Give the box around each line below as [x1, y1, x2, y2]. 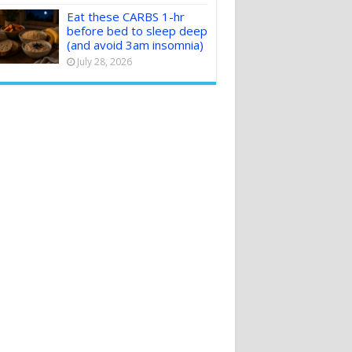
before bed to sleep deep [66, 23, 207, 39]
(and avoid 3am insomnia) [66, 37, 203, 53]
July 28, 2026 [76, 55, 132, 69]
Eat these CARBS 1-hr [66, 9, 185, 25]
